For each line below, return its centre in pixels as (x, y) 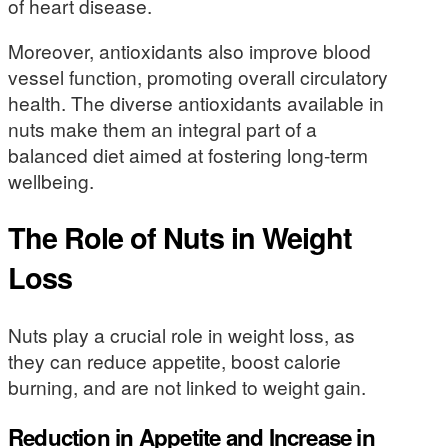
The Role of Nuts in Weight (180, 238)
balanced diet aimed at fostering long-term (188, 155)
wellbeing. (51, 181)
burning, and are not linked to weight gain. (187, 386)
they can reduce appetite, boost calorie (174, 360)
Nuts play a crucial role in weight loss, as (181, 334)
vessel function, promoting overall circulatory (198, 77)
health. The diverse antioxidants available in (196, 103)
